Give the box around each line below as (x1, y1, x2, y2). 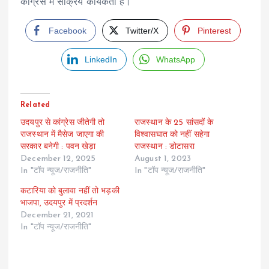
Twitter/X (125, 25, 159, 35)
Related (20, 101, 50, 109)
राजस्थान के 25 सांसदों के (134, 118, 214, 127)
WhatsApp (156, 54, 196, 64)
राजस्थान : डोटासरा (134, 142, 195, 151)
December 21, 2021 (20, 210, 94, 220)
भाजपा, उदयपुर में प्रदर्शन (20, 198, 98, 208)
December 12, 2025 (20, 154, 96, 163)
